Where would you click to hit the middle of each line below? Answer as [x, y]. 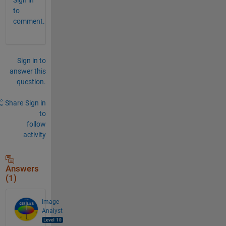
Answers [22, 168]
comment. [29, 21]
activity [34, 134]
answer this [27, 71]
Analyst [52, 211]
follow [36, 124]
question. [31, 81]
